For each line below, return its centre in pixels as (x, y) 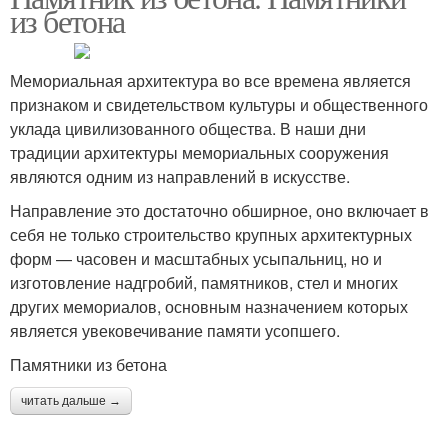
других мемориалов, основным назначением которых (209, 306)
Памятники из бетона (88, 364)
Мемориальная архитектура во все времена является (210, 80)
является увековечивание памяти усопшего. (175, 330)
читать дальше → (71, 401)
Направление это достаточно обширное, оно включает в (219, 210)
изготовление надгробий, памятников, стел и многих (204, 282)
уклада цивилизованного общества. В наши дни (188, 128)
